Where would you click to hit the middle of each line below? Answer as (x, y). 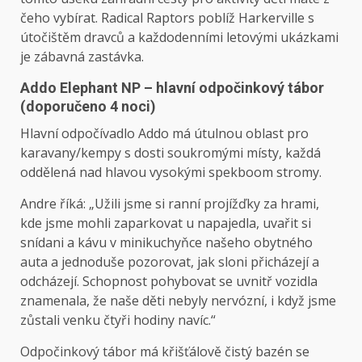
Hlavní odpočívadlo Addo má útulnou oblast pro (164, 134)
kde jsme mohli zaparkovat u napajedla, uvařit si (166, 223)
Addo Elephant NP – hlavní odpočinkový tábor (172, 88)
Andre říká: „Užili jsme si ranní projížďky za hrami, (170, 204)
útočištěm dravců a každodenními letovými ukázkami (179, 38)
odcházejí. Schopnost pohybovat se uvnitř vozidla (169, 282)
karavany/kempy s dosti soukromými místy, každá (170, 153)
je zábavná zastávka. (82, 57)
